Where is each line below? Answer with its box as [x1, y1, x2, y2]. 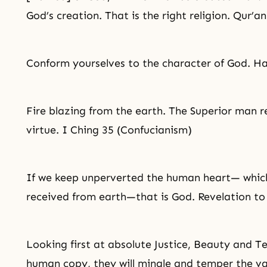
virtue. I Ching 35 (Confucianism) [26, 123, 192, 136]
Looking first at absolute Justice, [26, 238, 194, 251]
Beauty [194, 238, 230, 251]
